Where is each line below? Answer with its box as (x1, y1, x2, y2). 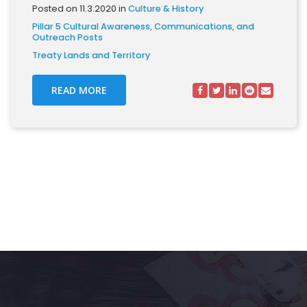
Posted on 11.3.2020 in (32, 3, 128, 14)
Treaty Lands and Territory (32, 49, 150, 61)
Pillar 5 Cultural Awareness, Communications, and (32, 21, 254, 32)
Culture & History (128, 3, 204, 14)
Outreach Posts (32, 32, 103, 43)
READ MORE (51, 84, 107, 97)
